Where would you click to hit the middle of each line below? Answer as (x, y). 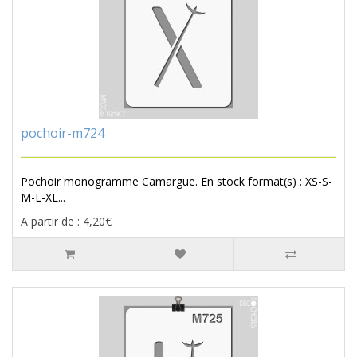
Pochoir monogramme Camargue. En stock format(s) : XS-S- (177, 182)
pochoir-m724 (63, 133)
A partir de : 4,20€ (66, 222)
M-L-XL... (43, 198)
